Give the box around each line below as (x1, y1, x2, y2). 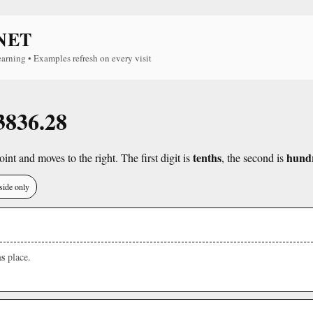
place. (5, 250, 31, 263)
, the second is (221, 150, 286, 165)
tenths (193, 150, 221, 166)
